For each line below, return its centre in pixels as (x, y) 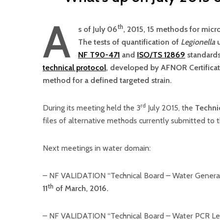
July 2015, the (170, 108)
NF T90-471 (99, 55)
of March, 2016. (81, 188)
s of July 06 (98, 29)
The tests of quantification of (129, 42)
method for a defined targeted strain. (107, 80)
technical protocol (74, 68)
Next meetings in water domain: (97, 148)
